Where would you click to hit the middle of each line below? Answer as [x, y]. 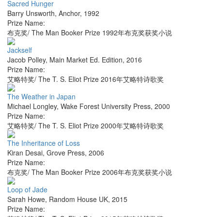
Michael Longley [32, 106]
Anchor [69, 13]
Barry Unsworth [31, 13]
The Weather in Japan [41, 97]
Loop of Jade [27, 190]
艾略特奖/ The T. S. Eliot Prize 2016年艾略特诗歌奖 [85, 79]
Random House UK [78, 199]
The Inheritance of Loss [44, 143]
